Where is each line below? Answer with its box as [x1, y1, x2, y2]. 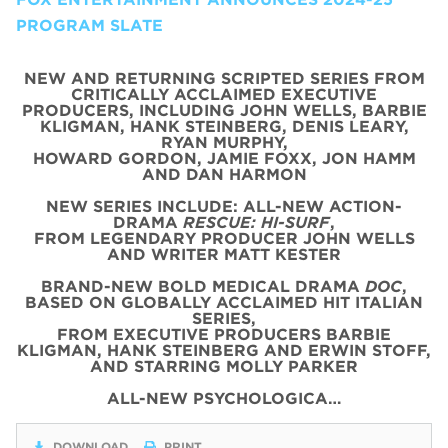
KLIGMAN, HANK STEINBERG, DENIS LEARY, [39, 117, 409, 137]
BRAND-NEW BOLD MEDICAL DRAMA [41, 277, 365, 297]
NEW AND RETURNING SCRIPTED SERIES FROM [23, 69, 425, 89]
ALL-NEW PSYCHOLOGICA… [107, 389, 341, 409]
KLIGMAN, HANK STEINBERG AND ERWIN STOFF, [17, 341, 431, 361]
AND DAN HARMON [141, 165, 307, 185]
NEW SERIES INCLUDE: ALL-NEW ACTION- [46, 197, 402, 217]
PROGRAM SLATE [16, 16, 163, 36]
